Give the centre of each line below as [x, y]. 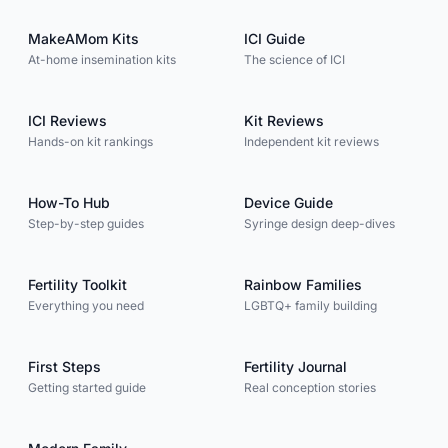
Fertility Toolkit [77, 285]
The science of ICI [294, 60]
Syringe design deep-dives [319, 224]
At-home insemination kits [102, 60]
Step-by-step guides [86, 224]
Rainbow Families [303, 285]
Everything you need [86, 306]
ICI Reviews [67, 121]
